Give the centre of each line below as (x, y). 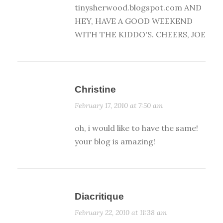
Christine (95, 90)
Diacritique (99, 197)
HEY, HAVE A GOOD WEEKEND (134, 21)
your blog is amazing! (115, 142)
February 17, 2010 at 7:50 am (119, 106)
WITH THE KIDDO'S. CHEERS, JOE (140, 35)
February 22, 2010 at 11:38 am (121, 213)
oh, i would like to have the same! (136, 128)
